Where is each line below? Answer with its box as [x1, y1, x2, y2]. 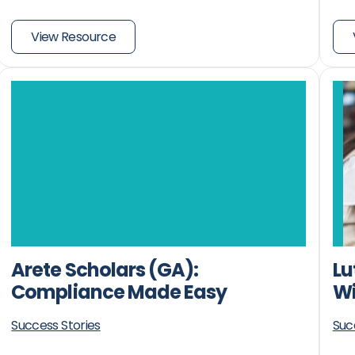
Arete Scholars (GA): [11, 256, 199, 283]
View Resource [31, 27, 116, 46]
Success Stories [11, 315, 101, 334]
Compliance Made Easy [11, 278, 227, 305]
